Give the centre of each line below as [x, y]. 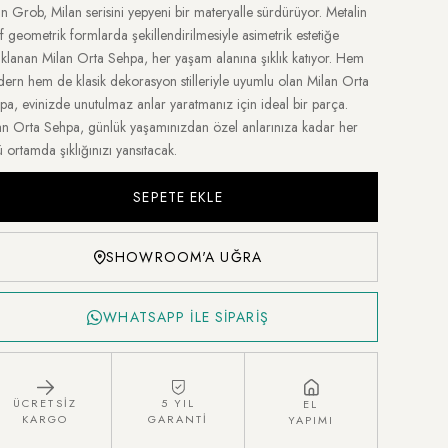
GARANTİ [178, 418]
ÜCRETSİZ [45, 402]
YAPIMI [311, 419]
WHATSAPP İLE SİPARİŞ [186, 317]
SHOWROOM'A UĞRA [184, 257]
